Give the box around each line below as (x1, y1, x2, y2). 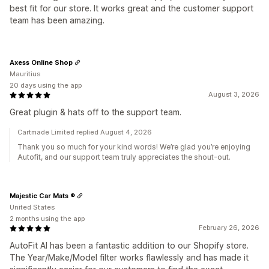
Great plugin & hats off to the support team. (10, 107, 181, 118)
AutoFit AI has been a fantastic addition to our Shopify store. (10, 240, 249, 251)
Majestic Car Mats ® (10, 191, 75, 200)
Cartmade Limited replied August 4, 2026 (17, 128, 152, 137)
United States (10, 203, 55, 212)
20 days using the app (10, 81, 82, 90)
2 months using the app (10, 214, 85, 223)
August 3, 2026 (208, 90, 259, 99)
